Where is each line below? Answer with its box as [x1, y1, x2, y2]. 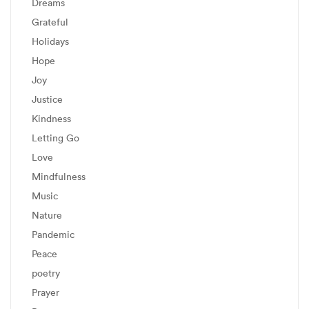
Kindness [32, 112, 71, 125]
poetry [32, 267, 60, 279]
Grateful [32, 16, 68, 28]
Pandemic [32, 228, 74, 241]
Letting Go [32, 132, 79, 144]
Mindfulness [32, 170, 86, 183]
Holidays [32, 35, 69, 48]
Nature [32, 209, 62, 221]
